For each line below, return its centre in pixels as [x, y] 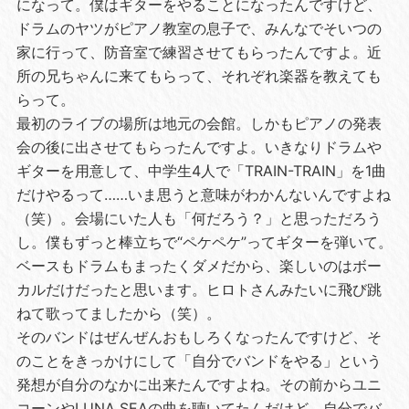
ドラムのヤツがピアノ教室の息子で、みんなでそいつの [199, 29]
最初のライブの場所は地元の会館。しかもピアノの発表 [199, 124]
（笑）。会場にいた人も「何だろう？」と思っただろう [199, 219]
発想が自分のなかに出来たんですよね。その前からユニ [199, 385]
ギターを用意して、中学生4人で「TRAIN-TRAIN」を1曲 [201, 171]
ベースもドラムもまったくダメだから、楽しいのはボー [199, 266]
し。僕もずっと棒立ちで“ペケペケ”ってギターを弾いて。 [204, 242]
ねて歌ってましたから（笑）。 [118, 314]
